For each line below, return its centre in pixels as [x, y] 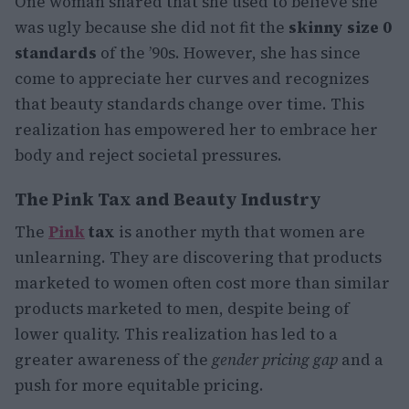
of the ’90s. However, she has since [229, 53]
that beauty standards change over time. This [189, 105]
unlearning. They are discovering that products [198, 258]
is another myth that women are [240, 232]
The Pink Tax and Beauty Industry [168, 199]
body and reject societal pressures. [148, 156]
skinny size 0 [340, 28]
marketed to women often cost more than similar [202, 283]
